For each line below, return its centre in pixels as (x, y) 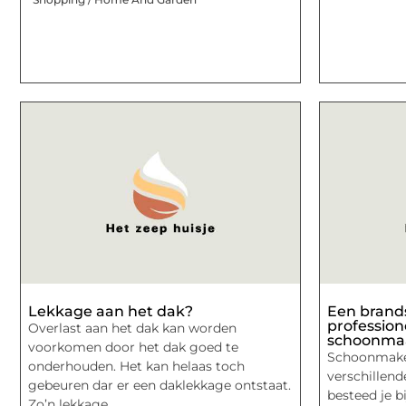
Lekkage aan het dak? (111, 311)
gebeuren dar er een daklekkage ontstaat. (159, 385)
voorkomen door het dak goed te (133, 347)
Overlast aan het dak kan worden (132, 328)
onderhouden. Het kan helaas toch (136, 366)
